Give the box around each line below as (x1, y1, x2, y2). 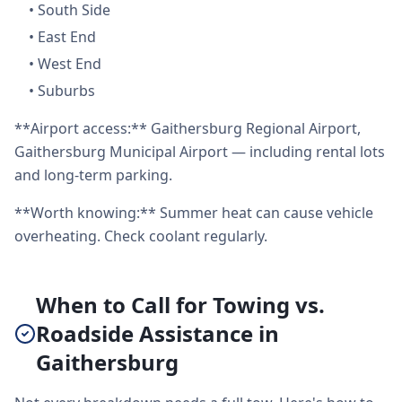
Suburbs (38, 81, 95, 100)
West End (38, 54, 101, 74)
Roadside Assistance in (36, 319, 279, 348)
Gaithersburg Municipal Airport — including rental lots (14, 142, 385, 162)
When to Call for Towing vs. (36, 290, 325, 319)
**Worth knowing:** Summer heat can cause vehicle (14, 203, 373, 223)
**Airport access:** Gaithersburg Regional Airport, (14, 118, 361, 138)
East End (38, 27, 96, 47)
